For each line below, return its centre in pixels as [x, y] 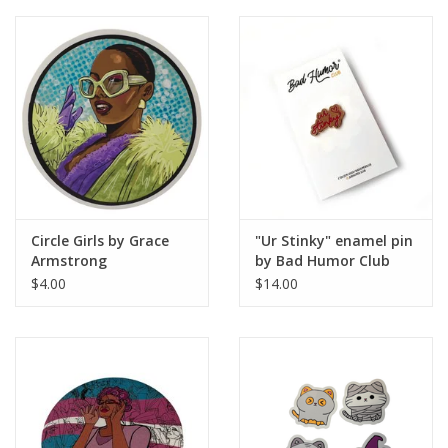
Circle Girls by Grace [100, 241]
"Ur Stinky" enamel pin [334, 241]
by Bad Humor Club [322, 261]
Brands [38, 41]
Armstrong [69, 261]
